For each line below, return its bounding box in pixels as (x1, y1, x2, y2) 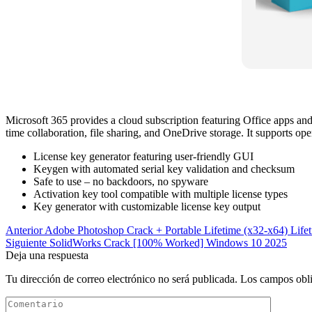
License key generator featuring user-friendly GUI (33, 150, 253, 162)
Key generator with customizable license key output (33, 200, 260, 212)
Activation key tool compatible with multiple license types (33, 187, 288, 200)
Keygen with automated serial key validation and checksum (33, 162, 295, 175)
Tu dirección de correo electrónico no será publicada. (6, 272, 237, 285)
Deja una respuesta (6, 249, 88, 261)
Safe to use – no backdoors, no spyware (33, 175, 208, 187)
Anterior (6, 224, 45, 236)
